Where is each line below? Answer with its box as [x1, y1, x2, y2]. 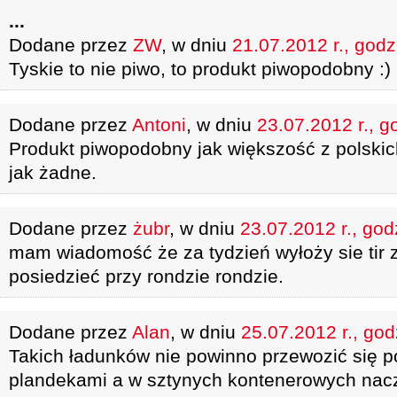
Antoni [132, 114, 186, 135]
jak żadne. [9, 162, 97, 183]
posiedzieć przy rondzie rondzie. [9, 266, 284, 286]
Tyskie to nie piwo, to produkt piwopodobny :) [9, 58, 391, 79]
